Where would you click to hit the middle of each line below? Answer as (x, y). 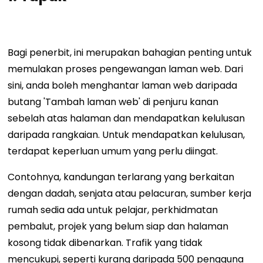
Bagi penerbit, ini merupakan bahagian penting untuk (130, 53)
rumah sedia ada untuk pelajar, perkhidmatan (113, 210)
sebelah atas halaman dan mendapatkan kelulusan (127, 119)
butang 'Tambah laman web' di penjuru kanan (113, 102)
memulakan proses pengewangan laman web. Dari (126, 69)
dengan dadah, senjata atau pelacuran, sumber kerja (130, 194)
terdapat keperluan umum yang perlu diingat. (114, 151)
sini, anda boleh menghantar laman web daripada (123, 86)
